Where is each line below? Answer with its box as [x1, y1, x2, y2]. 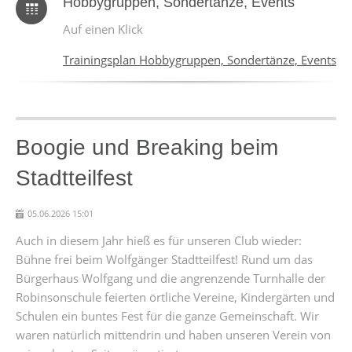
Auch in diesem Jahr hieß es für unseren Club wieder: [16, 233, 302, 248]
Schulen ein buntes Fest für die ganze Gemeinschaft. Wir [16, 308, 319, 324]
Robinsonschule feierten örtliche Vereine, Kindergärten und [16, 289, 335, 305]
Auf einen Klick [63, 21, 143, 37]
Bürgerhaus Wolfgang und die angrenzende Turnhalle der [16, 270, 325, 286]
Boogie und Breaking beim [16, 135, 278, 159]
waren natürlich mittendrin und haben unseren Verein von [16, 327, 331, 343]
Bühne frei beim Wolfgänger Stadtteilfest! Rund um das [16, 251, 313, 267]
